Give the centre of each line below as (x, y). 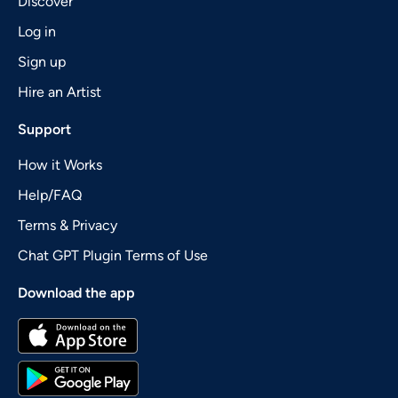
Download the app (76, 292)
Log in (37, 31)
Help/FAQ (50, 195)
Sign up (42, 61)
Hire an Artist (60, 92)
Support (44, 129)
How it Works (60, 164)
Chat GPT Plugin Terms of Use (113, 255)
